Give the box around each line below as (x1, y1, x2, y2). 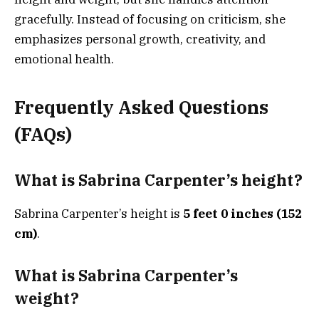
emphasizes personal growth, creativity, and (14, 31, 266, 48)
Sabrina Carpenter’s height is (14, 205, 183, 221)
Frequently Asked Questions (14, 95, 268, 119)
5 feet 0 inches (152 (183, 205, 302, 221)
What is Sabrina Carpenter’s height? (14, 170, 303, 191)
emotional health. (14, 51, 114, 68)
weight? (14, 288, 79, 309)
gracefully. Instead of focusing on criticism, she (14, 11, 286, 28)
